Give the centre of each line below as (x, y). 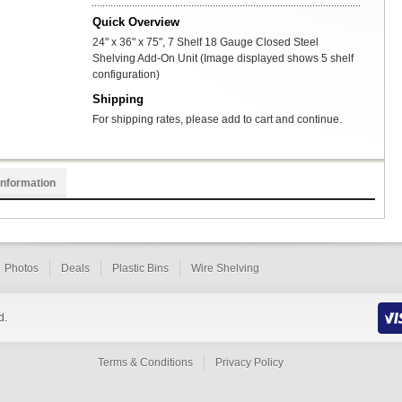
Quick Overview (136, 22)
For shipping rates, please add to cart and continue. (217, 119)
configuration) (126, 74)
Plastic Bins (140, 268)
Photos (22, 268)
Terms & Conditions (145, 363)
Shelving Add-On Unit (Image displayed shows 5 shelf (223, 58)
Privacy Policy (249, 363)
